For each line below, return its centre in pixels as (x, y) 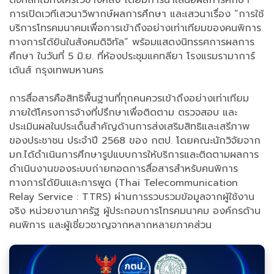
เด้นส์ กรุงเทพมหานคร (56, 71)
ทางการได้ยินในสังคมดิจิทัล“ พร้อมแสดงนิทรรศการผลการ (132, 43)
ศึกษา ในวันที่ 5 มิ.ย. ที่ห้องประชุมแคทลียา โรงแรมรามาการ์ (132, 57)
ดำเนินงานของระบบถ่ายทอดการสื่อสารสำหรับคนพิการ (124, 169)
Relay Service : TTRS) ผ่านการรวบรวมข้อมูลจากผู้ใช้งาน (132, 197)
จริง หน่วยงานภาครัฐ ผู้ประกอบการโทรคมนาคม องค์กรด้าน (135, 211)
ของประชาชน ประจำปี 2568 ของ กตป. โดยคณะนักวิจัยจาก (135, 141)
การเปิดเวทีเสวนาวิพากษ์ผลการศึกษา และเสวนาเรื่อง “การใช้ (136, 14)
